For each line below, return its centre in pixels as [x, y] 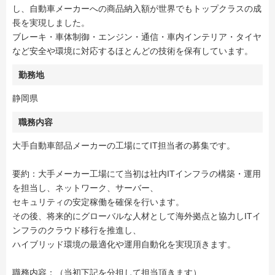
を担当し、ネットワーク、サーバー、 [85, 188]
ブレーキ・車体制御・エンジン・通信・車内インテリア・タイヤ [137, 37]
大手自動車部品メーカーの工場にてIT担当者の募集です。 [124, 146]
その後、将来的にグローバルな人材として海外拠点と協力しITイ [137, 216]
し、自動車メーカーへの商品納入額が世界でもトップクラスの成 [137, 9]
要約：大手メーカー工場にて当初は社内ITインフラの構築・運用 [137, 174]
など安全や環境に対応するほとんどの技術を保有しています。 [133, 51]
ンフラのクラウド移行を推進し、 [77, 230]
